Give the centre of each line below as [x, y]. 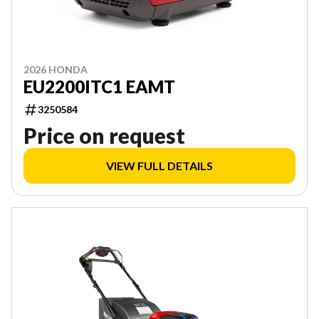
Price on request [104, 135]
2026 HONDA [56, 69]
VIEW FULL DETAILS [159, 165]
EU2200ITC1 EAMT [99, 86]
